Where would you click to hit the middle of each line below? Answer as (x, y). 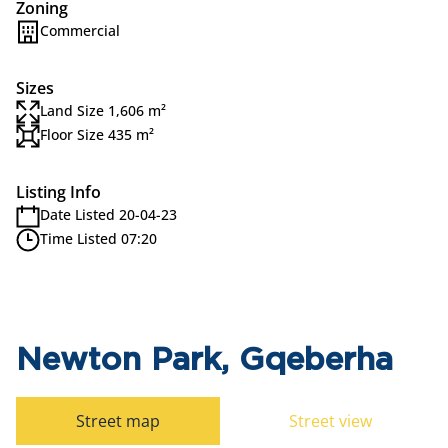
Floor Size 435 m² (97, 134)
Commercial (80, 30)
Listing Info (58, 192)
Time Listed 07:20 (98, 238)
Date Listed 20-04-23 (108, 214)
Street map (118, 421)
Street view (330, 421)
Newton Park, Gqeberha (204, 360)
